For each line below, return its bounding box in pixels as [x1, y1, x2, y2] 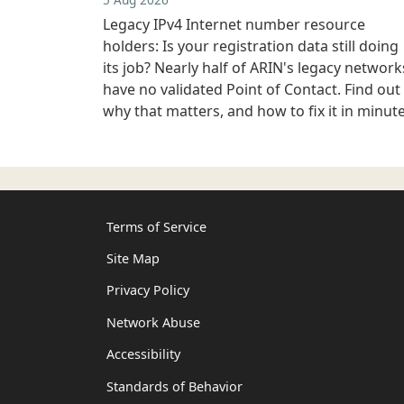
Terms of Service [106, 217, 207, 235]
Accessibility [106, 345, 180, 363]
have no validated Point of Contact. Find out [103, 78, 400, 99]
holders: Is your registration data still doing [103, 35, 399, 56]
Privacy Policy [106, 281, 189, 299]
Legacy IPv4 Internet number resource [103, 14, 365, 34]
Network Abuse [106, 313, 200, 331]
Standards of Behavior [106, 377, 243, 395]
